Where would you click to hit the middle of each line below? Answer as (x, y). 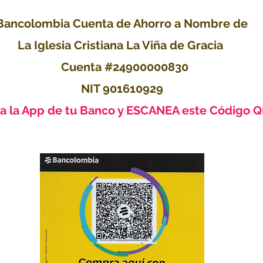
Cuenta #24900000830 (122, 67)
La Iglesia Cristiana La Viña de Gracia (122, 45)
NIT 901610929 (122, 88)
